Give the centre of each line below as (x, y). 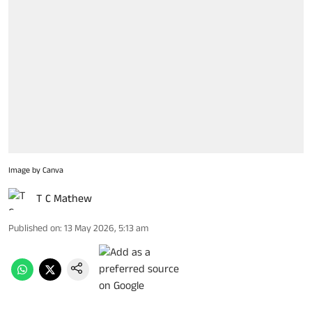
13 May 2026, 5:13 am (106, 228)
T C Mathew (64, 198)
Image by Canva (36, 170)
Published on (34, 228)
